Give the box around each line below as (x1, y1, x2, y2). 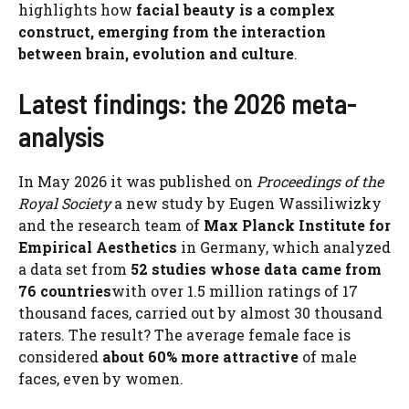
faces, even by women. (18, 369, 184, 388)
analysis (18, 120, 104, 152)
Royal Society (18, 194, 114, 213)
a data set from (18, 259, 127, 278)
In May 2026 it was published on (18, 172, 257, 191)
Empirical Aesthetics (18, 237, 181, 257)
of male (299, 347, 357, 366)
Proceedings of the (257, 172, 383, 191)
